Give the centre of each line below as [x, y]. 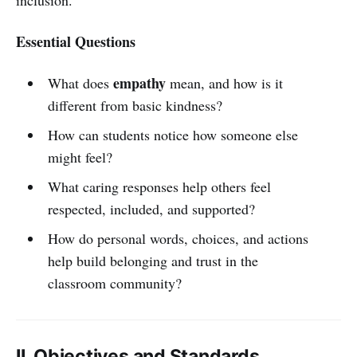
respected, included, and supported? [151, 208]
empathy [139, 82]
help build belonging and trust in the [153, 260]
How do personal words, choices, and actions [178, 238]
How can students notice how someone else [173, 134]
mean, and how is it [224, 82]
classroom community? [114, 282]
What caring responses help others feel [159, 186]
